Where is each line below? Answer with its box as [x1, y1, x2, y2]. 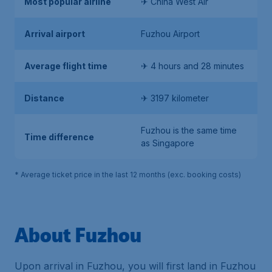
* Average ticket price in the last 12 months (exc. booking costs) [15, 170, 241, 179]
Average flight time [24, 61, 107, 71]
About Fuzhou [15, 221, 141, 248]
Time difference [24, 131, 94, 142]
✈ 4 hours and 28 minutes [141, 61, 244, 71]
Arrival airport [24, 29, 85, 39]
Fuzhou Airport [141, 29, 200, 39]
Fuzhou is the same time [141, 125, 237, 135]
